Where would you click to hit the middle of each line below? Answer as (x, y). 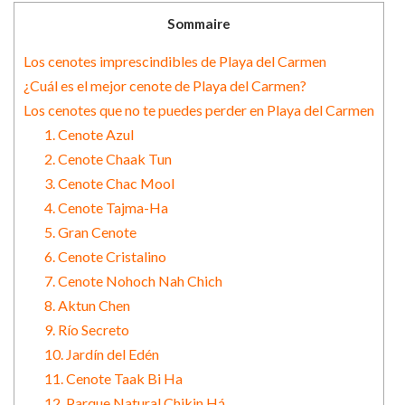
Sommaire (199, 23)
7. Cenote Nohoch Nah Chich (133, 280)
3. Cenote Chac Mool (109, 183)
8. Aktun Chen (87, 305)
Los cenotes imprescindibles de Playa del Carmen (175, 61)
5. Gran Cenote (90, 231)
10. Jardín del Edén (101, 353)
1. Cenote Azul (89, 134)
